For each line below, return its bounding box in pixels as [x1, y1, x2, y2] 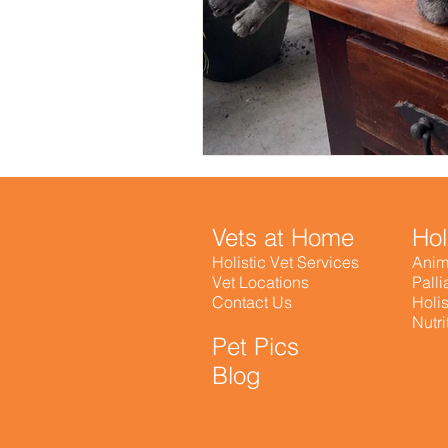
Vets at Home [212, 222, 354, 252]
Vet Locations [212, 271, 309, 292]
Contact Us [212, 291, 292, 312]
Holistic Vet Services [212, 251, 359, 272]
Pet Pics [212, 331, 299, 361]
